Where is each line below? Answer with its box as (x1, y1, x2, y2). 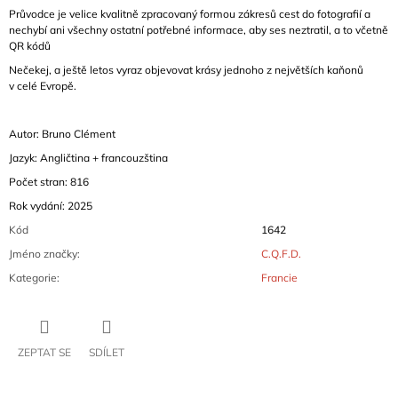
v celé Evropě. (9, 79, 76, 93)
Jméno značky (9, 247, 77, 261)
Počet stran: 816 (9, 175, 89, 189)
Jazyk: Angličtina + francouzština (9, 151, 168, 165)
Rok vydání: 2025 (9, 199, 92, 213)
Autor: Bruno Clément (9, 127, 115, 141)
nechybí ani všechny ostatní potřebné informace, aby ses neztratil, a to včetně (9, 23, 388, 37)
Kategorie (9, 271, 57, 285)
